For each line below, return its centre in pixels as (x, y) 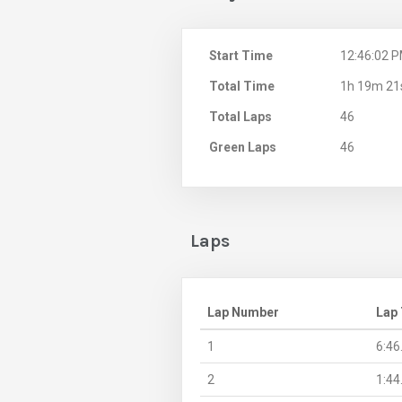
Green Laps (243, 147)
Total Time (242, 86)
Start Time (241, 55)
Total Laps (240, 116)
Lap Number (243, 312)
